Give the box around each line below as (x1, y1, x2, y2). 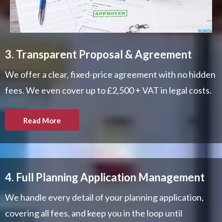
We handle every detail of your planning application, (5, 192, 204, 203)
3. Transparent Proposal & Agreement (5, 48, 192, 61)
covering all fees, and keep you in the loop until (5, 208, 182, 219)
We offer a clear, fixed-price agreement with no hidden (5, 69, 216, 80)
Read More (23, 116, 61, 125)
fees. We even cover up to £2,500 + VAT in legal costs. (5, 85, 212, 96)
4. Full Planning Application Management (5, 170, 205, 184)
